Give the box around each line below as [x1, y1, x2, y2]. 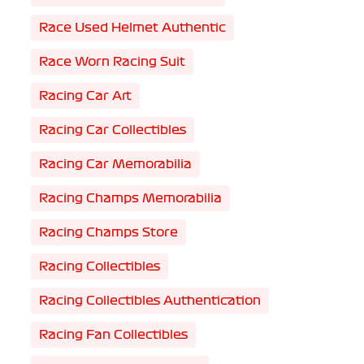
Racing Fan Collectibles [38, 327, 188, 342]
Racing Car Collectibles [38, 123, 186, 137]
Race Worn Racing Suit [38, 54, 185, 69]
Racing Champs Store [38, 225, 178, 240]
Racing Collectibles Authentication [38, 293, 261, 308]
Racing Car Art [38, 89, 132, 103]
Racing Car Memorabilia [38, 157, 192, 171]
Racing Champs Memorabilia [38, 191, 222, 206]
